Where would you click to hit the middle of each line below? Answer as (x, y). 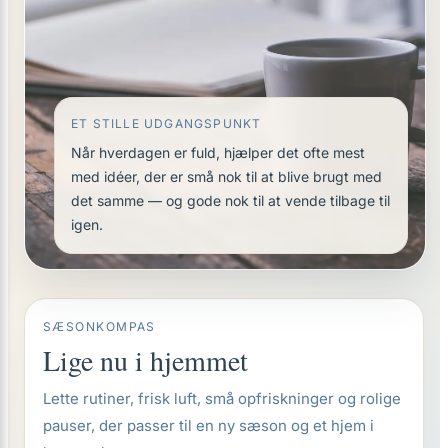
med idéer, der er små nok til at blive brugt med (226, 176)
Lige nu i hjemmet (145, 360)
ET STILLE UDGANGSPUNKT (166, 123)
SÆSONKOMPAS (99, 326)
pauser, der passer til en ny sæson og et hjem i (208, 425)
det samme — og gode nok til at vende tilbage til (230, 200)
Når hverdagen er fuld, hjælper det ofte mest (218, 152)
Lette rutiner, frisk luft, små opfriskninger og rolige (222, 398)
